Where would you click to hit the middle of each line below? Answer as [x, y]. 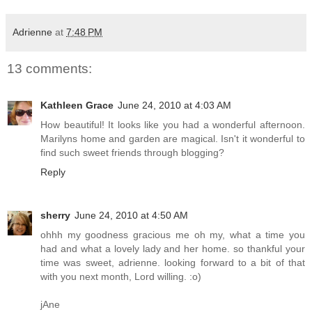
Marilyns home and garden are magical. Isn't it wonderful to [173, 138]
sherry [55, 215]
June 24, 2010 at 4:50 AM [131, 215]
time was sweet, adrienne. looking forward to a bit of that [173, 262]
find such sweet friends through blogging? [132, 152]
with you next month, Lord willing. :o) [121, 276]
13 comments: [49, 69]
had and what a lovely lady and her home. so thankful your [173, 248]
